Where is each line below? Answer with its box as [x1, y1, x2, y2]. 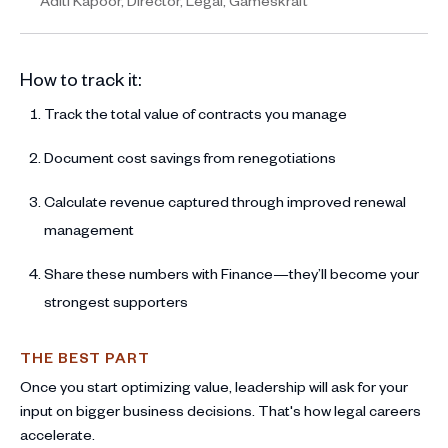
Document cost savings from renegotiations [44, 147, 336, 167]
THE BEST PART [20, 347, 150, 367]
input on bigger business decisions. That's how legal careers [20, 400, 421, 420]
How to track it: [20, 66, 141, 90]
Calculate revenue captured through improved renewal [44, 191, 406, 211]
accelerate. [20, 424, 95, 444]
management [44, 219, 134, 239]
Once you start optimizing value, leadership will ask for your [20, 376, 408, 396]
